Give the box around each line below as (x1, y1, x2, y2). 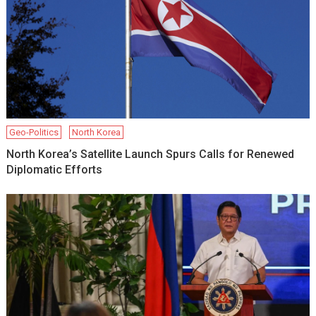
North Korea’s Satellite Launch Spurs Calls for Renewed (6, 147, 295, 162)
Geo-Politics (9, 127, 59, 138)
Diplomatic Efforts (6, 163, 103, 177)
